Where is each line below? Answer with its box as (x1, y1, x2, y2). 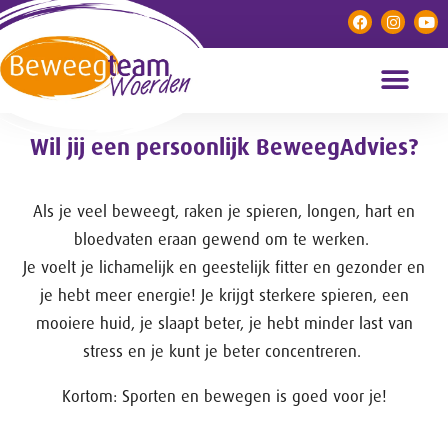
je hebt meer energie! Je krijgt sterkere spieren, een (39, 285, 409, 306)
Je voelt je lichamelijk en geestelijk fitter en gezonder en (23, 257, 425, 278)
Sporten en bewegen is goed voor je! (121, 385, 387, 407)
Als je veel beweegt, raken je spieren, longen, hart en (33, 201, 415, 222)
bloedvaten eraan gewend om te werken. (74, 229, 374, 250)
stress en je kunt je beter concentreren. (82, 341, 366, 362)
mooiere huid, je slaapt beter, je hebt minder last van (35, 313, 413, 334)
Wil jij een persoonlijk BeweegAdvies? (30, 132, 418, 162)
